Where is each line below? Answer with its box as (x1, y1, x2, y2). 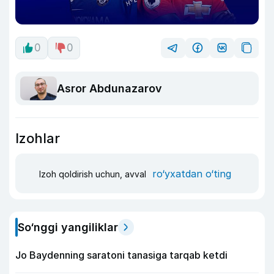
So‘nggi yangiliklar (18, 221, 118, 234)
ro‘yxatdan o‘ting (152, 167, 231, 180)
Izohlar (15, 130, 60, 147)
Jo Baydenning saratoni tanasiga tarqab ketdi (15, 249, 228, 262)
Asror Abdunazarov (57, 82, 162, 95)
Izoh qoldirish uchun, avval (39, 168, 149, 179)
